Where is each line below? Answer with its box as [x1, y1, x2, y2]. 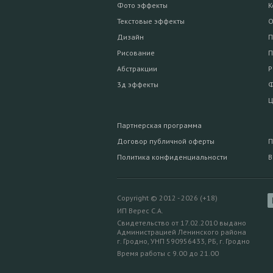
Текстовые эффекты [117, 16, 185, 26]
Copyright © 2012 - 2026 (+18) [117, 193, 218, 203]
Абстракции [117, 64, 157, 74]
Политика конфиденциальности [117, 152, 227, 162]
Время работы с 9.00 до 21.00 [117, 249, 219, 258]
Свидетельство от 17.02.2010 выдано [117, 218, 246, 228]
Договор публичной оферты [117, 136, 214, 146]
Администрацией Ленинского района [117, 227, 246, 237]
